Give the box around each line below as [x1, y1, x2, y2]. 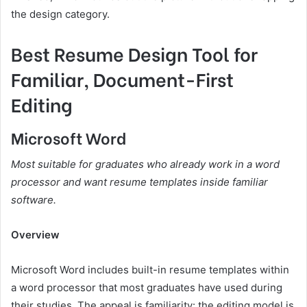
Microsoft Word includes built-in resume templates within [11, 263, 289, 277]
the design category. [11, 8, 110, 21]
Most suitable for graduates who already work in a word [11, 158, 280, 171]
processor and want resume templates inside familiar [11, 175, 268, 189]
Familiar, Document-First [11, 65, 234, 93]
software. [11, 193, 56, 207]
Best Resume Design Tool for [11, 40, 258, 67]
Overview [11, 228, 60, 242]
